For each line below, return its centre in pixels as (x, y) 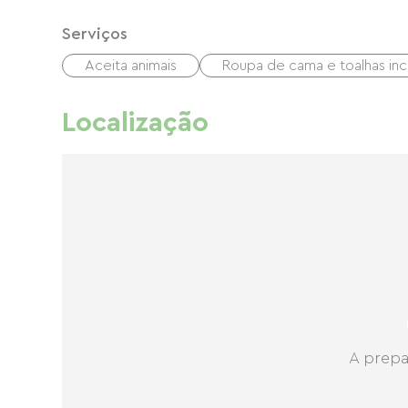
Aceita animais (131, 66)
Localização (135, 123)
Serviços (95, 34)
